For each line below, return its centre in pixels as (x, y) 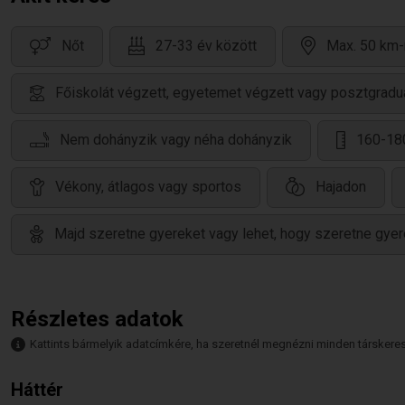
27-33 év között (206, 46)
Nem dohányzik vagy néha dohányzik (176, 140)
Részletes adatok (97, 319)
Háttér (37, 390)
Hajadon (341, 187)
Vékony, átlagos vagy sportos (148, 187)
